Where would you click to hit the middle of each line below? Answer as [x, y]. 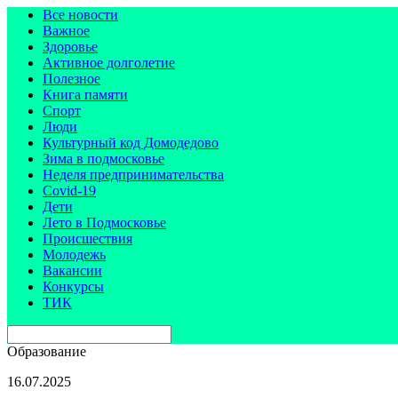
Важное [66, 31]
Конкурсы [73, 287]
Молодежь [74, 255]
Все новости [80, 15]
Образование [47, 351]
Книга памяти [85, 95]
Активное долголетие [109, 63]
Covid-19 [69, 191]
